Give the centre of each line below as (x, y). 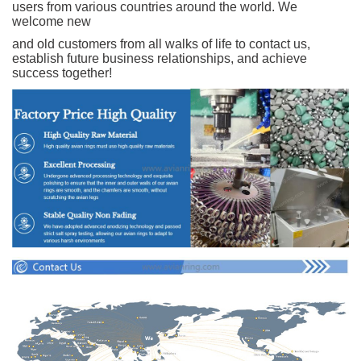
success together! (62, 73)
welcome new (53, 21)
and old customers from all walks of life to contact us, (161, 44)
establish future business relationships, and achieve (160, 58)
